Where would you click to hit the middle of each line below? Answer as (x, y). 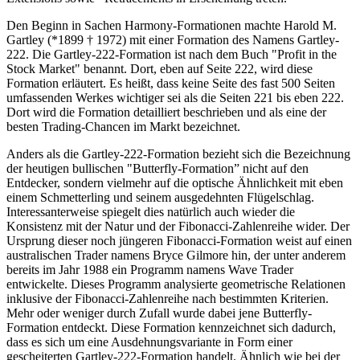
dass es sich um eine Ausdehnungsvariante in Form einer (149, 342)
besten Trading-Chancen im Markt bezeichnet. (123, 126)
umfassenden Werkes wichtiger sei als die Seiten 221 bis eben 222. (175, 97)
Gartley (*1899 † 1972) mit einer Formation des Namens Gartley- (173, 39)
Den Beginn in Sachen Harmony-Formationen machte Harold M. (172, 25)
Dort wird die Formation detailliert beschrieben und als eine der (166, 112)
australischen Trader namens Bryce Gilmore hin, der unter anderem (176, 255)
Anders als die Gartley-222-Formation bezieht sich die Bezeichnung (178, 153)
